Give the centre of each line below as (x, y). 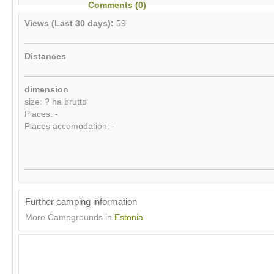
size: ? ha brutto (56, 102)
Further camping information (81, 202)
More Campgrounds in (70, 218)
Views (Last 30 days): (69, 24)
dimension (46, 89)
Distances (45, 56)
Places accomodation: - (70, 126)
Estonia (129, 218)
